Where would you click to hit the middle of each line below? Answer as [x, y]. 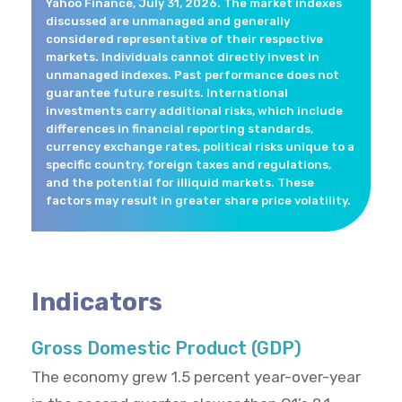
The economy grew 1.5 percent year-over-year [196, 377]
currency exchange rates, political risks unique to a [200, 147]
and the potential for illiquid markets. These [180, 183]
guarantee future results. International [167, 93]
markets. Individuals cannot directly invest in [183, 57]
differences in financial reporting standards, [179, 129]
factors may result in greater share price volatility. [198, 201]
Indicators [97, 302]
